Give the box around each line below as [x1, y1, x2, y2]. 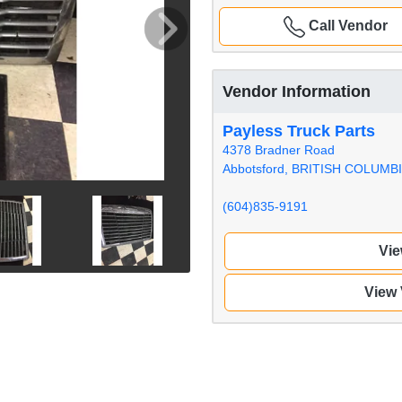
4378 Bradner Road [223, 142, 335, 157]
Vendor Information [223, 82, 371, 100]
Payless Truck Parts [223, 121, 375, 140]
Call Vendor [304, 18, 388, 33]
